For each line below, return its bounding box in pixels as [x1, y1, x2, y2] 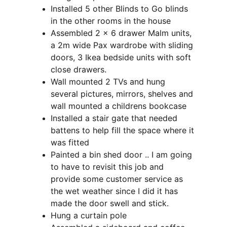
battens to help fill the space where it [51, 125, 197, 135]
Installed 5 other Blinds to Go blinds [51, 4, 191, 14]
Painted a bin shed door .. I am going [51, 149, 195, 160]
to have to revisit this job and [51, 162, 166, 172]
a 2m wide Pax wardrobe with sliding [51, 40, 196, 50]
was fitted [51, 137, 89, 147]
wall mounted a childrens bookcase [51, 101, 186, 111]
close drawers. [51, 64, 106, 74]
